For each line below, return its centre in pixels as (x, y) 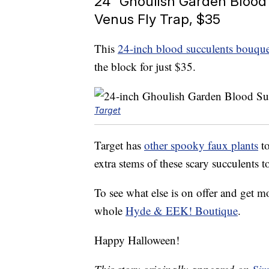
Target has (119, 145)
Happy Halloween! (137, 240)
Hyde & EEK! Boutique (182, 211)
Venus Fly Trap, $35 (157, 19)
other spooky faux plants (201, 145)
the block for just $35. (145, 67)
